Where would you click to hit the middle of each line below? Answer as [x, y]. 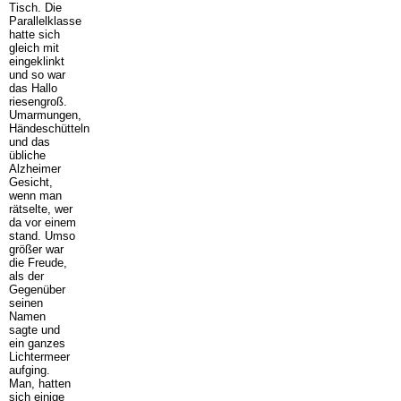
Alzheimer [34, 169]
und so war [37, 75]
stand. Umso [42, 236]
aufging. [29, 371]
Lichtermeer [39, 357]
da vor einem [42, 223]
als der [26, 277]
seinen [26, 303]
